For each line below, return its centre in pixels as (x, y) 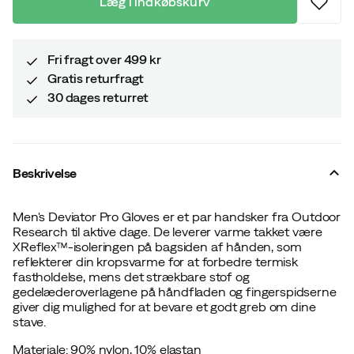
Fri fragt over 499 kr (104, 59)
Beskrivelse (45, 173)
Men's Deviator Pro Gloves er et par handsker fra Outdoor (177, 216)
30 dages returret (98, 97)
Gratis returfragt (96, 78)
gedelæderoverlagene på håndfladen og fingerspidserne (175, 291)
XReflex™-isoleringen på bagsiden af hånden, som (157, 246)
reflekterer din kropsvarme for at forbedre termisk (155, 261)
